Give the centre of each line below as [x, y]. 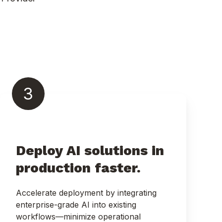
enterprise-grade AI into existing [76, 204]
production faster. [80, 167]
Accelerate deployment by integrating [86, 193]
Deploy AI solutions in [90, 150]
